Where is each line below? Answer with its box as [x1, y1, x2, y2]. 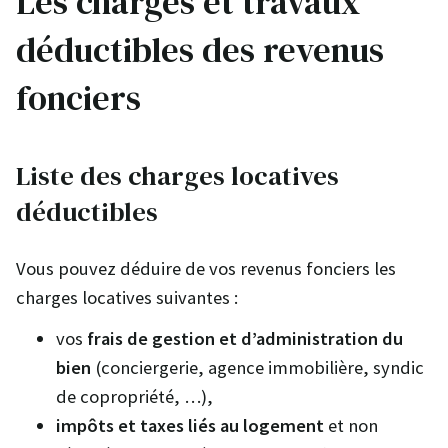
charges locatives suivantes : [16, 286, 238, 310]
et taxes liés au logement [118, 413, 324, 437]
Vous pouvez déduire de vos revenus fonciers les [16, 257, 396, 281]
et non [324, 413, 378, 437]
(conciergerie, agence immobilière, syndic [91, 355, 424, 379]
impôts [56, 413, 114, 437]
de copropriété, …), [56, 384, 213, 408]
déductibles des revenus [16, 26, 384, 75]
